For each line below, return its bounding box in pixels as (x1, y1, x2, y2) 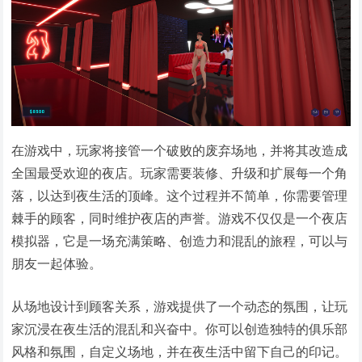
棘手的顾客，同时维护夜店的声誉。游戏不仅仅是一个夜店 (11, 208, 348, 227)
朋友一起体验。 (11, 254, 103, 272)
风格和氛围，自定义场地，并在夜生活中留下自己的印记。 (11, 342, 348, 360)
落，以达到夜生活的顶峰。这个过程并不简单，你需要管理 (11, 186, 348, 204)
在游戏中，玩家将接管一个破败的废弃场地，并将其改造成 (11, 141, 348, 159)
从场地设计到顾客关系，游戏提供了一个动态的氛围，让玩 (11, 297, 348, 315)
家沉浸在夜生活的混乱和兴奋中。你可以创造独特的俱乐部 (11, 319, 348, 338)
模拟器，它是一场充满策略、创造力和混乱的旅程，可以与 (11, 231, 348, 250)
